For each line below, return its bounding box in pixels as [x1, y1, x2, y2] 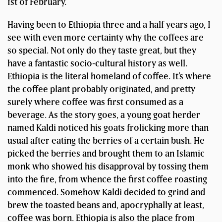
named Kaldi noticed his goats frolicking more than [7, 122, 209, 133]
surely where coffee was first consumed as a [7, 97, 183, 108]
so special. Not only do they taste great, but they [7, 45, 196, 56]
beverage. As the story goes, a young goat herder [7, 110, 200, 120]
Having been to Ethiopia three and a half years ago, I [7, 19, 211, 30]
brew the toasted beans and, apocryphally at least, [7, 200, 204, 211]
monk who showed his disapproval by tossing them [7, 161, 209, 172]
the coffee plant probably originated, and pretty [7, 84, 195, 95]
